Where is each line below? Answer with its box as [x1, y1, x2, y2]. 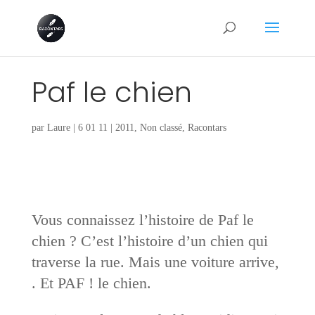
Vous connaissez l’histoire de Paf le [31, 210, 254, 229]
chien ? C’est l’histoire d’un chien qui [31, 231, 268, 250]
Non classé [139, 122, 182, 133]
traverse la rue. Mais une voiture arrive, [31, 252, 279, 271]
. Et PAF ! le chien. [31, 274, 151, 292]
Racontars [187, 122, 226, 133]
